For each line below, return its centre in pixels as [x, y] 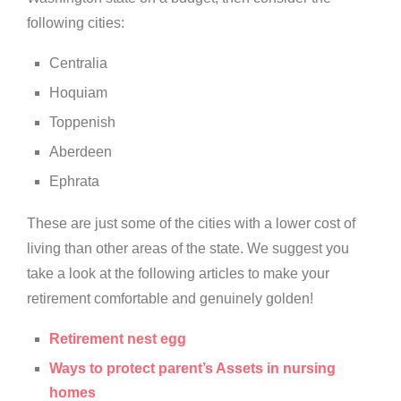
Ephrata [74, 182]
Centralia [78, 64]
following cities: [76, 23]
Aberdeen [81, 152]
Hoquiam [78, 93]
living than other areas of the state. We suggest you [188, 249]
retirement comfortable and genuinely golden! [170, 299]
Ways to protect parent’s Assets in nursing [192, 369]
